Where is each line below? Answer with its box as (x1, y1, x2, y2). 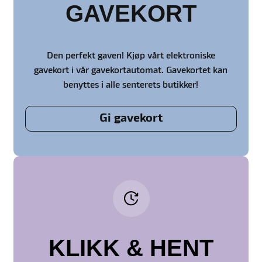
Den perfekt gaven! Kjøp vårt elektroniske (46, 51, 215, 60)
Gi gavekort (99, 113, 163, 125)
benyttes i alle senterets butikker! (63, 81, 199, 89)
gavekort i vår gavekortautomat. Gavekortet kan (34, 66, 228, 75)
